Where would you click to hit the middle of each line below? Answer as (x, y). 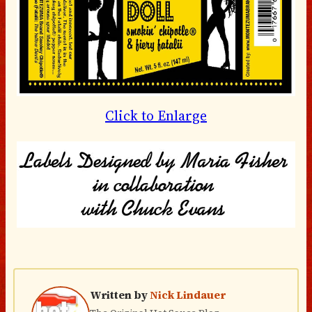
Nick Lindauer (187, 295)
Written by (119, 295)
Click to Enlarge (156, 115)
